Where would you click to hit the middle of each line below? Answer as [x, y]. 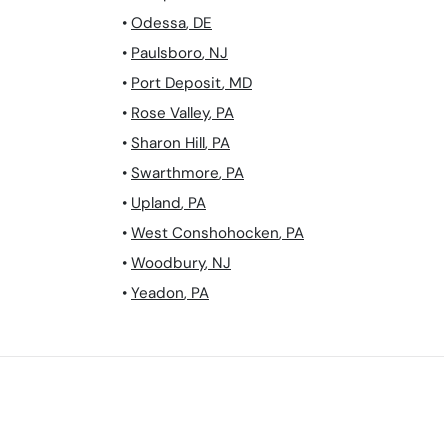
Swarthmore [175, 173]
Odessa [158, 23]
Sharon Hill [168, 143]
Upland [156, 203]
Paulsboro [166, 53]
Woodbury [168, 263]
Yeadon [157, 293]
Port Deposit [176, 83]
